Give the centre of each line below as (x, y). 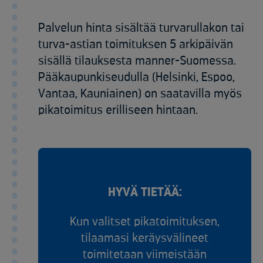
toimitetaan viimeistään (145, 255)
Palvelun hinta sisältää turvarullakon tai (141, 28)
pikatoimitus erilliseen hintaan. (118, 110)
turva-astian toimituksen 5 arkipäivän (136, 45)
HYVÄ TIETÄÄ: (145, 193)
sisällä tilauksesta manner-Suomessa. (137, 61)
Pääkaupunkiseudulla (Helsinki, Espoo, (136, 77)
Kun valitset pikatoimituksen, (145, 222)
